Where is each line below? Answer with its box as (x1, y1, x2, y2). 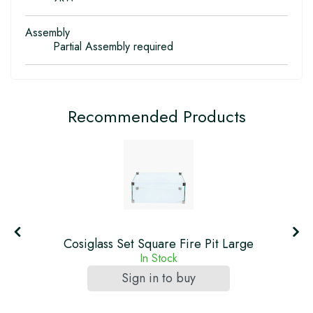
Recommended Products (67, 104, 246, 129)
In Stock (139, 250, 177, 267)
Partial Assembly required (53, 38, 173, 55)
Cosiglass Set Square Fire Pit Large (63, 235, 254, 254)
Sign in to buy (121, 269, 196, 288)
